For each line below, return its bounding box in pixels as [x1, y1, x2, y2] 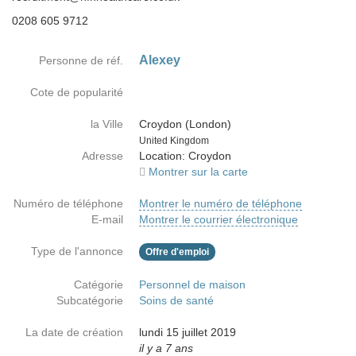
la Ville [91, 118, 123, 130]
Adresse [82, 149, 123, 162]
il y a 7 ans [139, 342, 193, 354]
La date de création [25, 326, 123, 339]
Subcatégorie [56, 294, 123, 307]
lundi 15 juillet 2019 [139, 326, 236, 339]
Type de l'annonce [31, 245, 123, 257]
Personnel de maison [139, 278, 246, 291]
